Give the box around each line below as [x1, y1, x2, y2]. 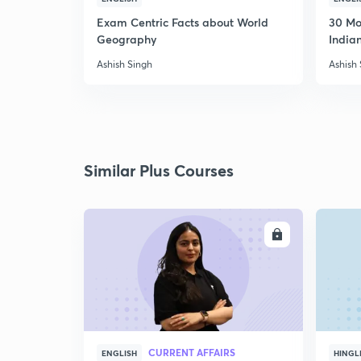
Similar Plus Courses [84, 160, 234, 181]
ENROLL [226, 228, 265, 241]
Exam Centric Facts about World [97, 15, 268, 30]
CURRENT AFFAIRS [148, 346, 235, 359]
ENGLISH [102, 347, 137, 359]
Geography [97, 31, 156, 47]
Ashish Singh [97, 58, 152, 70]
